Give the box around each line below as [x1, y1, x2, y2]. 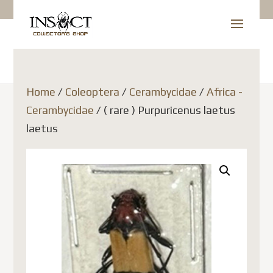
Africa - [206, 85, 243, 98]
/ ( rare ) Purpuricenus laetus [93, 104, 235, 116]
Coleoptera [65, 85, 119, 98]
